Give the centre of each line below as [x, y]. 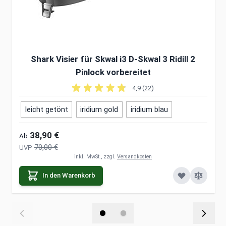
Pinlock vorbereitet [113, 72]
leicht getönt [46, 109]
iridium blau [149, 109]
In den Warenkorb [69, 175]
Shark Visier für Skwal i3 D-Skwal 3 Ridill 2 [113, 59]
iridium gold [99, 109]
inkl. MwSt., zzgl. [96, 157]
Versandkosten [134, 157]
